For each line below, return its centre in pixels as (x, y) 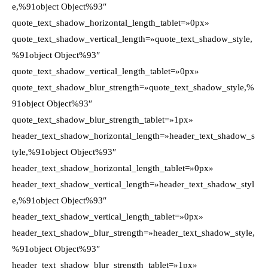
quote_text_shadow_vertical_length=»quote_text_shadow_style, (132, 39)
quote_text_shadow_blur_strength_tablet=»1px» (103, 120)
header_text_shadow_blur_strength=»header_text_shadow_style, (133, 233)
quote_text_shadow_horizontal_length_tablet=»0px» (111, 23)
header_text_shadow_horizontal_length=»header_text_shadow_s (133, 136)
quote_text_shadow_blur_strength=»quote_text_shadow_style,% (133, 87)
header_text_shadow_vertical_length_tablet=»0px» (108, 217)
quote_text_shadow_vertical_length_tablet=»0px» (106, 71)
